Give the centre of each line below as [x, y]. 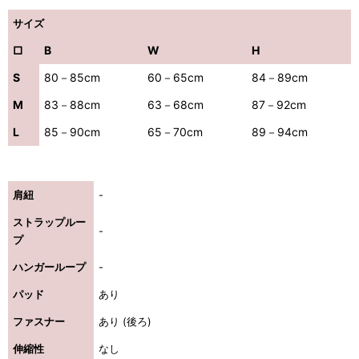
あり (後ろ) [125, 322]
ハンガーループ [49, 267]
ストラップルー [49, 222]
